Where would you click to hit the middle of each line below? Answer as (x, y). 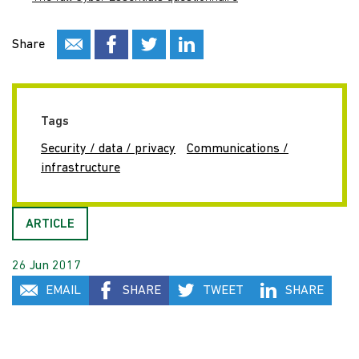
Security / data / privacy (108, 149)
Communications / (238, 149)
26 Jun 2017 (46, 266)
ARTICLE (50, 225)
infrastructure (81, 169)
